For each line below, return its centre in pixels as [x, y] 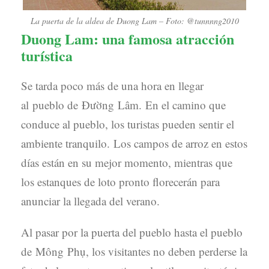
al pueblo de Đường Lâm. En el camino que [123, 104]
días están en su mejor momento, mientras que [127, 162]
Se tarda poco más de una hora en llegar [112, 85]
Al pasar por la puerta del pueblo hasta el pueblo [132, 232]
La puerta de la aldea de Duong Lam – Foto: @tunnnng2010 [134, 20]
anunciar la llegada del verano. [90, 201]
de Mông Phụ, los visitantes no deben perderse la [134, 251]
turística [47, 55]
